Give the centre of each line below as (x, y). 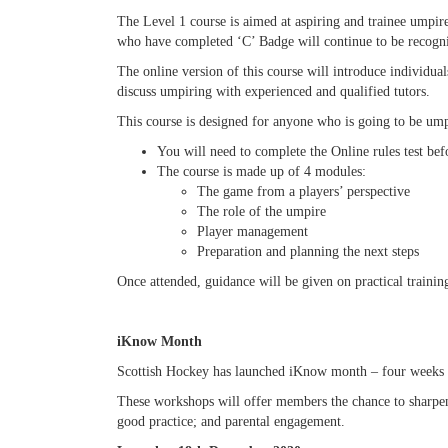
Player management (252, 231)
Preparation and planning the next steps (308, 251)
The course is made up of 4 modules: (261, 171)
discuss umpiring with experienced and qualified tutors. (273, 91)
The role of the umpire (261, 211)
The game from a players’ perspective (303, 191)
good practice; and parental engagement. (231, 421)
